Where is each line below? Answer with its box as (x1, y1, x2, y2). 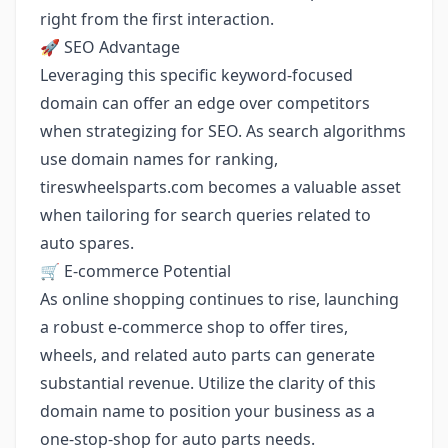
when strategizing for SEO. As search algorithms (40, 120, 406, 142)
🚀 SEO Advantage (40, 36, 180, 58)
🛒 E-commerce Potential (40, 260, 231, 282)
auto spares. (40, 232, 134, 254)
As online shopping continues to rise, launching (40, 288, 399, 310)
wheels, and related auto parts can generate (40, 344, 375, 366)
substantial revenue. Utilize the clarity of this (40, 372, 376, 394)
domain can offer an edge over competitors (40, 92, 370, 114)
